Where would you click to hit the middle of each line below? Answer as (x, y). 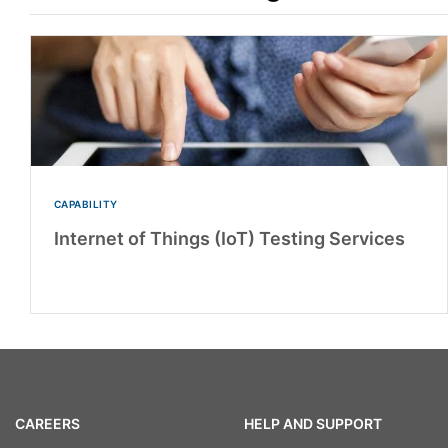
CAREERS (47, 423)
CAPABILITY (85, 204)
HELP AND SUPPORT (312, 423)
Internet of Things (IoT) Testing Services (229, 239)
